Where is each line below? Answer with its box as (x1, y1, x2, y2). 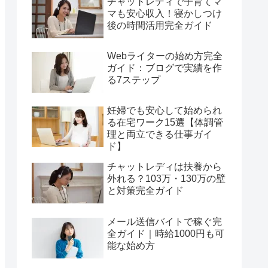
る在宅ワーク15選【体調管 (107, 117, 223, 128)
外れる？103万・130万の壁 (107, 173, 226, 184)
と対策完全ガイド (107, 185, 184, 196)
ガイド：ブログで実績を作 (107, 62, 222, 73)
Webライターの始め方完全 (107, 50, 223, 61)
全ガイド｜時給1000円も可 (107, 228, 224, 239)
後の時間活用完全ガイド (107, 20, 212, 31)
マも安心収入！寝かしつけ (107, 8, 222, 19)
